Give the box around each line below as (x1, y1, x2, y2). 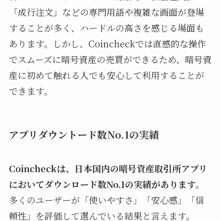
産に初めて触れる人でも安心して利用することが (8, 68, 204, 81)
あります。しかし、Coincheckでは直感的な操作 (8, 37, 206, 50)
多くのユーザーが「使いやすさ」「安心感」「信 (8, 193, 204, 207)
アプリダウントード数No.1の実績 (8, 127, 159, 142)
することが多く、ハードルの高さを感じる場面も (8, 21, 204, 34)
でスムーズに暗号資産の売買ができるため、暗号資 (8, 52, 212, 66)
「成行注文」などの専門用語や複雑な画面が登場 (8, 5, 204, 18)
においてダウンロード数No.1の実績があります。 (8, 178, 204, 191)
